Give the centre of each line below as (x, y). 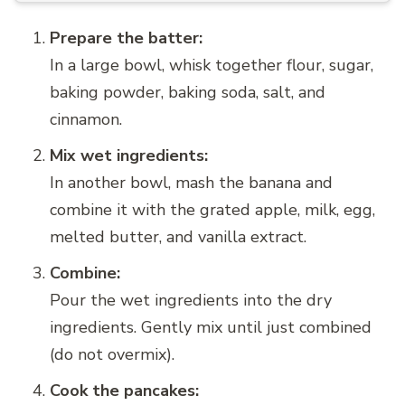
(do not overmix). (112, 354)
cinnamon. (86, 119)
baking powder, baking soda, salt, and (188, 92)
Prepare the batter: (126, 38)
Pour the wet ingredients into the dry (191, 300)
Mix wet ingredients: (129, 155)
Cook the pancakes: (124, 390)
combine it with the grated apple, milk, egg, (212, 209)
